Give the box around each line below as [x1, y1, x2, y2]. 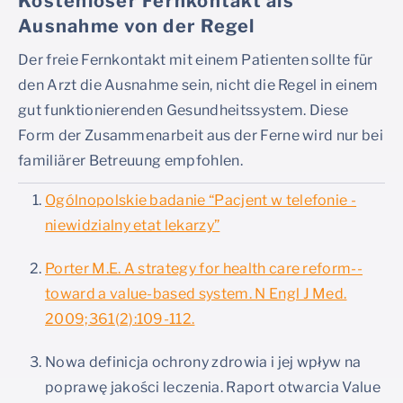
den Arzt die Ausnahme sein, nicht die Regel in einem [18, 76, 379, 94]
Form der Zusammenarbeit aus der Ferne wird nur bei [18, 127, 384, 145]
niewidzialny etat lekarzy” [45, 217, 220, 235]
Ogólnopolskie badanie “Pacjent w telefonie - [45, 192, 357, 210]
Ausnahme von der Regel [18, 15, 255, 38]
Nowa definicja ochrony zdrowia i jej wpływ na [45, 354, 362, 372]
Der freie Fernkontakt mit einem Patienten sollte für [18, 51, 373, 69]
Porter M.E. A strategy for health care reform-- [45, 260, 363, 278]
